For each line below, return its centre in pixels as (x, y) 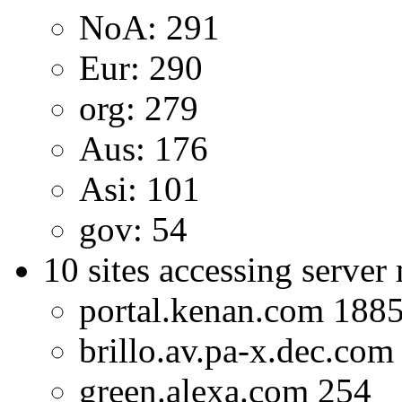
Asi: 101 (140, 189)
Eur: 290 (141, 68)
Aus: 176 (144, 149)
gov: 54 (133, 230)
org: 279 (139, 109)
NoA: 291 (149, 28)
